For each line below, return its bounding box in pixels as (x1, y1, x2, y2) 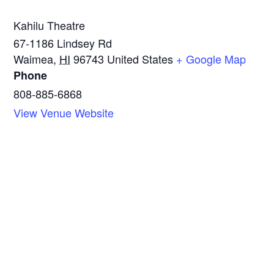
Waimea (13, 50, 54, 67)
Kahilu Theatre (13, 17, 86, 33)
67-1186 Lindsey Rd (13, 34, 113, 51)
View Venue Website (13, 104, 114, 120)
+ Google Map (176, 50, 246, 67)
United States (107, 50, 174, 67)
